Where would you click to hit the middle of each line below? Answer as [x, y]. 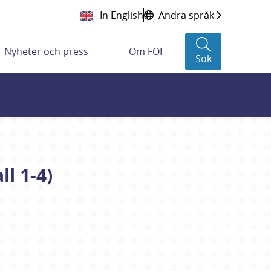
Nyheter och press [47, 51]
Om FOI [145, 51]
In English [120, 15]
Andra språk [186, 15]
